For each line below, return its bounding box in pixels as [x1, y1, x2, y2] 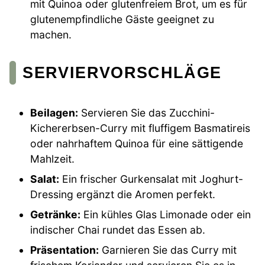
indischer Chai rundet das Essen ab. [30, 224, 206, 237]
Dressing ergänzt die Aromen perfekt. [30, 188, 216, 201]
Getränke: [30, 208, 81, 221]
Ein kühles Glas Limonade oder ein [80, 208, 251, 221]
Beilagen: [30, 106, 79, 119]
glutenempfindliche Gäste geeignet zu [30, 12, 215, 25]
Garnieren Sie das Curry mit [99, 244, 237, 257]
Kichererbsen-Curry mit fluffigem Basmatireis [30, 122, 251, 135]
